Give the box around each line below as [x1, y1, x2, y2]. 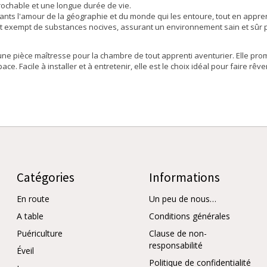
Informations [149, 169, 220, 185]
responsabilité [149, 240, 203, 252]
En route [17, 193, 49, 204]
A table [17, 210, 44, 222]
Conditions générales [149, 210, 230, 222]
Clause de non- [149, 228, 207, 240]
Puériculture [17, 228, 63, 240]
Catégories [17, 169, 74, 185]
